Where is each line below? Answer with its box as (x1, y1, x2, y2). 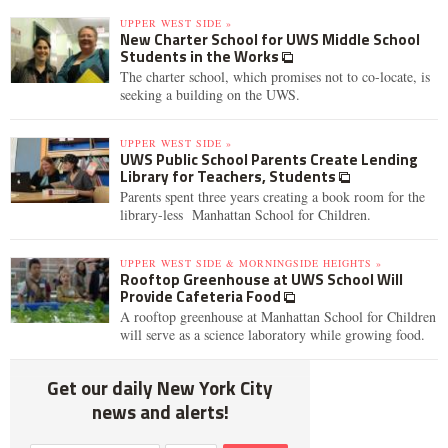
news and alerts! (91, 397, 229, 426)
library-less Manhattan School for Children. (120, 205, 376, 224)
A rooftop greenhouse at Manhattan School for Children (120, 307, 436, 326)
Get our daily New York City (47, 373, 273, 402)
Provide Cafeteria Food (120, 285, 284, 308)
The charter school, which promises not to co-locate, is (120, 67, 430, 86)
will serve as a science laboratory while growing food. (120, 325, 425, 344)
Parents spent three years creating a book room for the (120, 187, 425, 206)
